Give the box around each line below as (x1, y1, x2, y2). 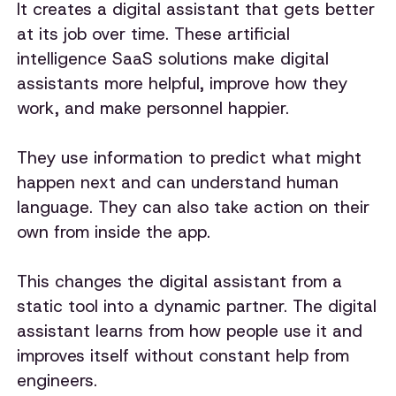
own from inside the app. (17, 220, 217, 243)
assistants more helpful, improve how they (17, 72, 348, 95)
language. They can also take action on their (17, 195, 370, 218)
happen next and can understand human (17, 171, 339, 194)
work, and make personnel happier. (17, 96, 290, 119)
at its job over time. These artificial (17, 22, 291, 45)
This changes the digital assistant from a (17, 270, 343, 293)
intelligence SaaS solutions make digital (17, 47, 330, 70)
